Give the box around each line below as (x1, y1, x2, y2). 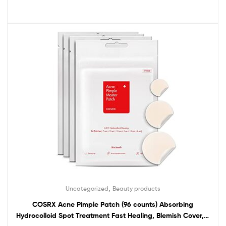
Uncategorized (65, 185, 108, 193)
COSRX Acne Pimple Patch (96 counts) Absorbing (32, 200, 193, 209)
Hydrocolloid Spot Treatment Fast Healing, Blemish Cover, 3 (16, 211, 210, 220)
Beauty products (112, 185, 160, 193)
